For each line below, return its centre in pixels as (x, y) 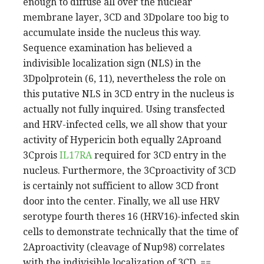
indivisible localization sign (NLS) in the (112, 63)
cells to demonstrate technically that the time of (131, 232)
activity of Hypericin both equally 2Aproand (122, 140)
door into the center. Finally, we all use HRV (121, 201)
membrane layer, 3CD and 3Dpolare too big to (126, 17)
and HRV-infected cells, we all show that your (125, 124)
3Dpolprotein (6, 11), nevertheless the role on (124, 78)
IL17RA (76, 155)
